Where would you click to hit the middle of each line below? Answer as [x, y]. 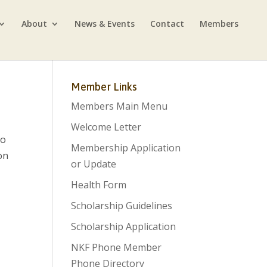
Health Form [99, 185]
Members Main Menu [119, 106]
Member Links [104, 87]
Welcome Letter [106, 127]
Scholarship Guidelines [122, 206]
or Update [94, 164]
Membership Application [126, 148]
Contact [167, 24]
